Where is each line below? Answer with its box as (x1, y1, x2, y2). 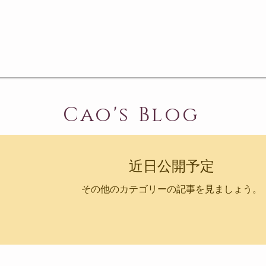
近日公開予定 (129, 158, 214, 174)
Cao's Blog (62, 102, 200, 129)
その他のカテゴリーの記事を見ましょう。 (81, 184, 262, 194)
